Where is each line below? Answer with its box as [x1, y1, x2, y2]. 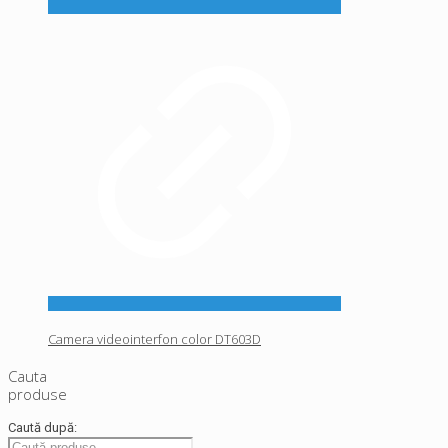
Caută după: [8, 419, 77, 435]
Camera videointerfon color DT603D [48, 330, 261, 349]
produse [8, 383, 67, 404]
